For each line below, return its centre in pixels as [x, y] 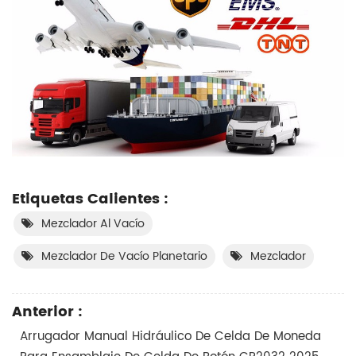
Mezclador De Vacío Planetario [124, 257]
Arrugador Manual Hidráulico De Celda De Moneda [170, 337]
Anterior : [47, 312]
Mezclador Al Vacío [93, 224]
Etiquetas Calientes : [90, 199]
